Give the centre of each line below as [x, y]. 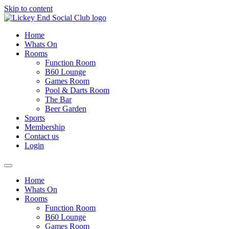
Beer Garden [66, 109]
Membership [45, 127]
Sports [35, 118]
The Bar [58, 99]
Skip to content [28, 8]
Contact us [42, 136]
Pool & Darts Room [77, 90]
